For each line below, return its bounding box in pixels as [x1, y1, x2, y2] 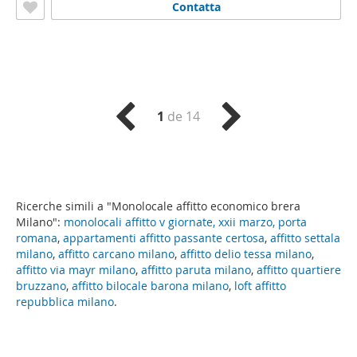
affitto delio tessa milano [180, 246, 312, 261]
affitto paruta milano [141, 262, 251, 277]
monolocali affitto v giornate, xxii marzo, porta [64, 214, 307, 229]
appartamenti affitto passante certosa [63, 230, 265, 245]
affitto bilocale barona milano [72, 278, 229, 293]
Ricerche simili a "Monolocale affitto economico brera [16, 198, 300, 214]
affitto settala [270, 230, 340, 245]
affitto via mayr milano [16, 262, 135, 277]
